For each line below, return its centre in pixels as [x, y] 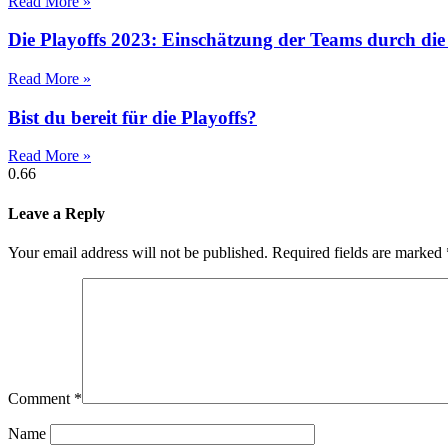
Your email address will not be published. [138, 252]
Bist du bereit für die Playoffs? [132, 117]
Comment [41, 398]
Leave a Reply [56, 213]
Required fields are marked [359, 252]
